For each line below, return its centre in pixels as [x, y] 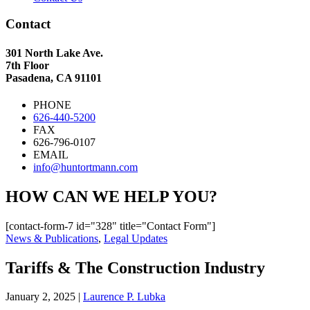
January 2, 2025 [40, 297]
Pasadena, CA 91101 [54, 77]
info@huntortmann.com [85, 167]
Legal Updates [136, 238]
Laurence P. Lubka [124, 297]
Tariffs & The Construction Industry [135, 267]
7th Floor [27, 65]
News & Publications [52, 238]
